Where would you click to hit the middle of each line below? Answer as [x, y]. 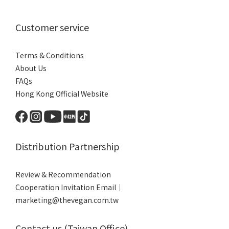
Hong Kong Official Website [62, 93]
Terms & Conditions [50, 55]
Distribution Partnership [67, 146]
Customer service [52, 27]
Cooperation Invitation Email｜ [69, 187]
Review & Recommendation [63, 174]
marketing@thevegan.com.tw [67, 200]
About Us [31, 68]
